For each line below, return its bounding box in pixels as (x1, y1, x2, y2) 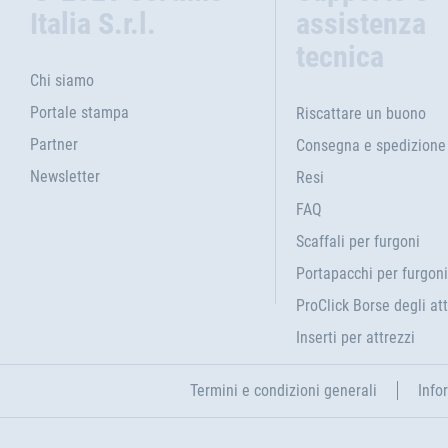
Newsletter (30, 167, 100, 186)
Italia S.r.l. (30, 6, 156, 41)
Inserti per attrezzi (295, 328, 415, 347)
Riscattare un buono (295, 104, 426, 123)
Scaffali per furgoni (295, 232, 420, 251)
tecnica (295, 39, 384, 74)
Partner (30, 135, 78, 154)
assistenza (295, 6, 426, 41)
